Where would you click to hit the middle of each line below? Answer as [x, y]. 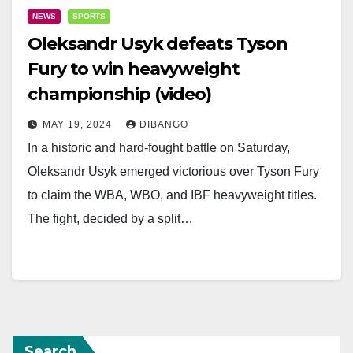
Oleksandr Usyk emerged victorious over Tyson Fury [173, 171]
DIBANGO [164, 124]
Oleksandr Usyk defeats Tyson [158, 43]
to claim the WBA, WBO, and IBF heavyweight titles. [172, 195]
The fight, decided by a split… [110, 218]
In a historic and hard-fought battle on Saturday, [159, 147]
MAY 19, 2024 [79, 124]
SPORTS [89, 16]
